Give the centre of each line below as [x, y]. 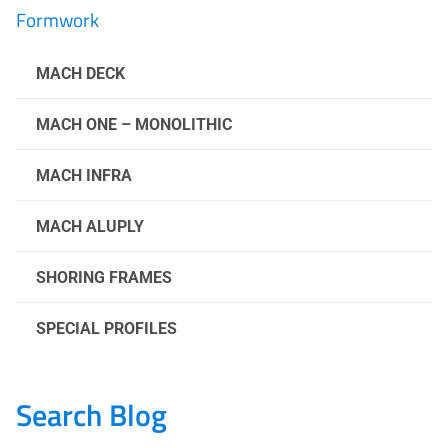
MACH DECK [80, 73]
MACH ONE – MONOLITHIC [134, 124]
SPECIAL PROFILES [106, 328]
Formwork [57, 19]
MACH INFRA [84, 175]
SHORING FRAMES [104, 277]
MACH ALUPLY [90, 226]
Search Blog [91, 414]
